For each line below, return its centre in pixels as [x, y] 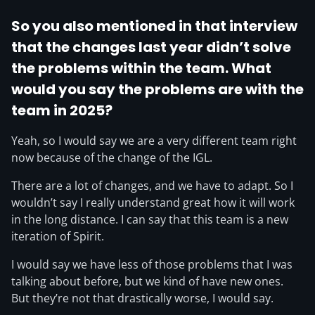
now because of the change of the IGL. [112, 157]
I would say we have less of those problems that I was [152, 264]
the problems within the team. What [141, 68]
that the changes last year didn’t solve [151, 47]
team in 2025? [62, 110]
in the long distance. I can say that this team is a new [150, 219]
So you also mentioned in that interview [154, 26]
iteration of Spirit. [58, 236]
